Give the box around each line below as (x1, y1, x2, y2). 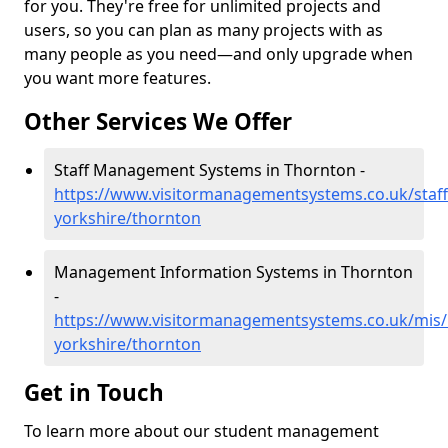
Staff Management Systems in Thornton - (54, 159, 365, 181)
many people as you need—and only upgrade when (24, 43, 413, 65)
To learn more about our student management (24, 420, 379, 442)
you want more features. (24, 67, 211, 89)
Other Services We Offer (24, 106, 292, 137)
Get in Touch (24, 377, 170, 408)
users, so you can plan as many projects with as (24, 19, 383, 41)
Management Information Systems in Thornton (54, 261, 413, 283)
